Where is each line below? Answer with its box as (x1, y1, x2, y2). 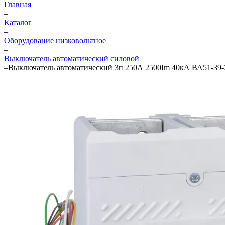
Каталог (4, 18, 32, 27)
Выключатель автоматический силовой (4, 54, 139, 63)
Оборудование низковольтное (4, 36, 106, 45)
